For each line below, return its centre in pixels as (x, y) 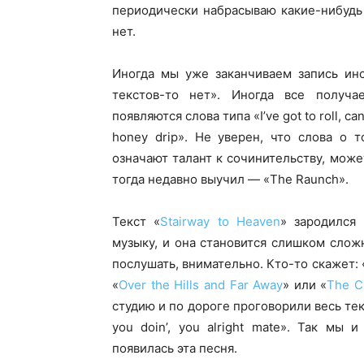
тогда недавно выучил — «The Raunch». (230, 179)
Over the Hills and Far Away (201, 285)
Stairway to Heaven (221, 221)
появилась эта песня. (175, 348)
